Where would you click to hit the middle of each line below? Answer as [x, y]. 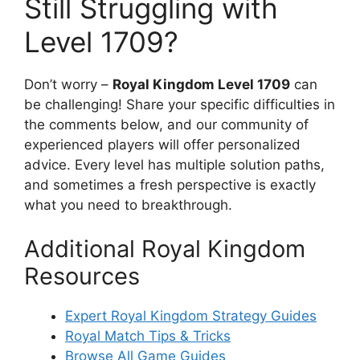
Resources [82, 276]
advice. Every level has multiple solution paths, [174, 164]
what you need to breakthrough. [128, 205]
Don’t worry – [68, 84]
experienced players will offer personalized [162, 144]
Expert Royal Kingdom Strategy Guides [191, 316]
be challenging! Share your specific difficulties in [180, 104]
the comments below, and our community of [166, 124]
